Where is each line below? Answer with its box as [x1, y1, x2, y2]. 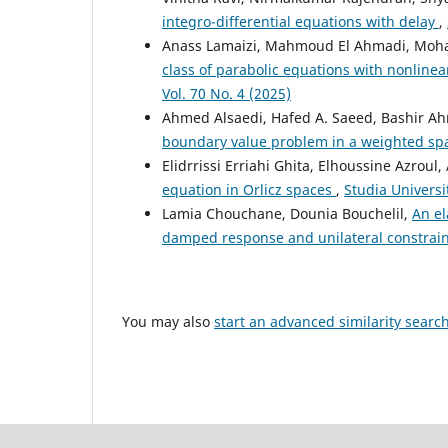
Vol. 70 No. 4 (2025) [162, 83, 291, 103]
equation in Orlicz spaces [162, 179, 336, 199]
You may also [122, 311, 214, 331]
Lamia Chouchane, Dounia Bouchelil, [162, 203, 412, 223]
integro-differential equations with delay [162, 11, 439, 31]
